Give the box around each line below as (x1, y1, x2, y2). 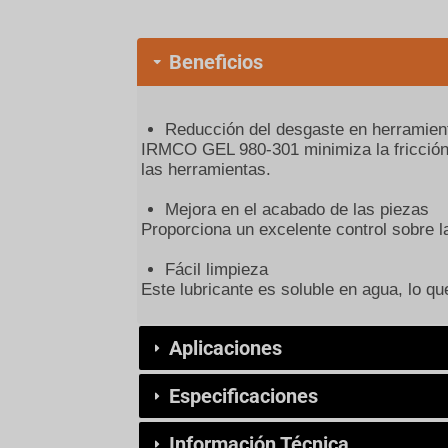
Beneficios (169, 50, 263, 74)
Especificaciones (169, 384, 318, 408)
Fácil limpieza (165, 260, 268, 279)
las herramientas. (141, 160, 271, 179)
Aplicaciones (169, 336, 282, 360)
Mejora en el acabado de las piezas (165, 200, 429, 219)
